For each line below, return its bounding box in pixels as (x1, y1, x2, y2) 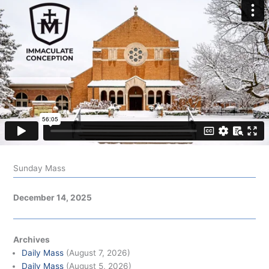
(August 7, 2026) (64, 247, 131, 258)
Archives (13, 234, 50, 244)
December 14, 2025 (13, 193, 92, 203)
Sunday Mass (13, 163, 66, 173)
